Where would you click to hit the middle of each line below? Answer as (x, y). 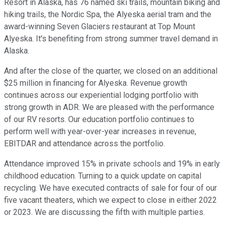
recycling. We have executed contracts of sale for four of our (110, 188)
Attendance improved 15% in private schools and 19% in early (112, 164)
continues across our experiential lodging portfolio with (101, 95)
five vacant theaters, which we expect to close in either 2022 (110, 200)
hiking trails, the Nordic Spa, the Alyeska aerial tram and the (108, 15)
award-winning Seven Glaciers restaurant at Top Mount (100, 27)
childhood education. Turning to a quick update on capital (103, 176)
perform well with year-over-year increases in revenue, (100, 132)
